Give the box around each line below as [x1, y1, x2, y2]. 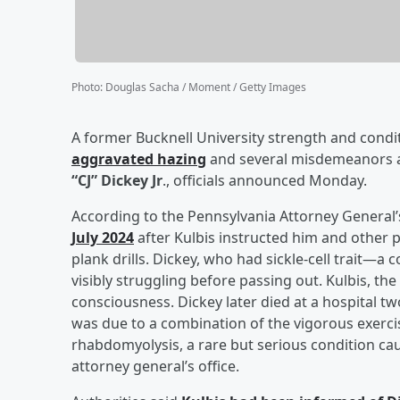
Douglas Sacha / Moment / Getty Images [105, 79, 306, 95]
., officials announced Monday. [162, 170, 367, 190]
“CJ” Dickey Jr [71, 170, 162, 190]
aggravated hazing [71, 148, 206, 169]
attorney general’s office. [71, 355, 239, 376]
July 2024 [71, 227, 134, 247]
